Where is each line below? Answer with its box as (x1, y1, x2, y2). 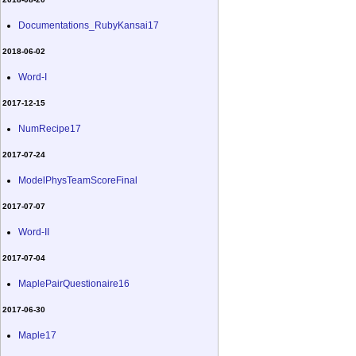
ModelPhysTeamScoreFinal (18, 174, 137, 186)
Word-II (18, 226, 49, 238)
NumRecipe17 (18, 122, 81, 134)
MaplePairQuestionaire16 (18, 277, 130, 289)
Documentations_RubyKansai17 (18, 19, 159, 31)
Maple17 (18, 329, 56, 341)
